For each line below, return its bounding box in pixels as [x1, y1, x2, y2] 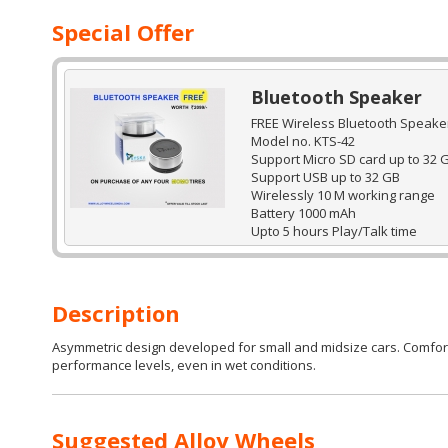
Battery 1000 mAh [250, 204, 356, 222]
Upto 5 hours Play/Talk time [250, 222, 420, 240]
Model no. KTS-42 [250, 132, 355, 150]
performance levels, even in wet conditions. [52, 356, 316, 374]
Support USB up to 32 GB [250, 168, 400, 186]
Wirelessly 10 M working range [250, 186, 435, 204]
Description [52, 298, 180, 328]
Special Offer [52, 17, 194, 47]
